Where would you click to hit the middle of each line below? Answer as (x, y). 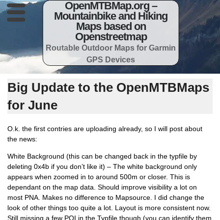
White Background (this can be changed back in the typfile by (102, 156)
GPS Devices (111, 59)
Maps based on (111, 26)
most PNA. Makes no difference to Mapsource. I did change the (106, 198)
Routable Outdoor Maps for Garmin (111, 48)
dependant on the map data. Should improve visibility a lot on (102, 187)
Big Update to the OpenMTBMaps (108, 87)
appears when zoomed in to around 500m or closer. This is (99, 177)
